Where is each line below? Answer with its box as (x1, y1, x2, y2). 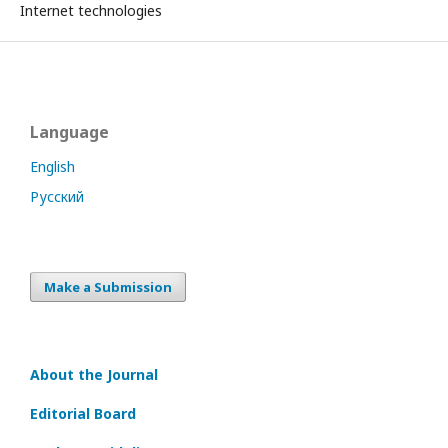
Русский (30, 186, 84, 206)
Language (30, 120, 109, 143)
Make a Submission (44, 277, 172, 296)
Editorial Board (30, 403, 136, 423)
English (30, 156, 75, 176)
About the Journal (30, 364, 158, 384)
